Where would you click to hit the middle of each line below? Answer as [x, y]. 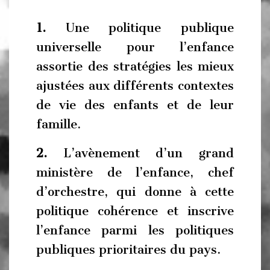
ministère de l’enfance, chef [135, 172]
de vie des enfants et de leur [135, 105]
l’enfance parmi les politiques [135, 230]
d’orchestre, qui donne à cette [135, 191]
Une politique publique [140, 28]
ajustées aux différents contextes [135, 86]
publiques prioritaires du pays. [128, 249]
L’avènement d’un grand [140, 153]
